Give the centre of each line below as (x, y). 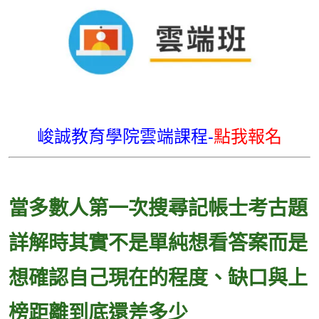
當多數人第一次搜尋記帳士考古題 (158, 207)
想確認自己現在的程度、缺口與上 (158, 277)
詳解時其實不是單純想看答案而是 (158, 242)
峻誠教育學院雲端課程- (125, 136)
